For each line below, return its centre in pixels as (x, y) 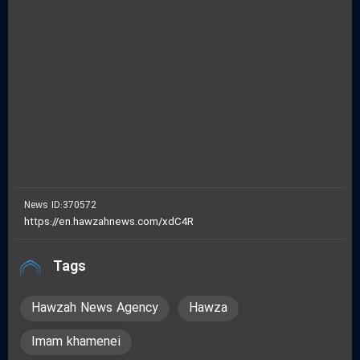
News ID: (43, 206)
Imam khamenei (76, 343)
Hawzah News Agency (95, 309)
